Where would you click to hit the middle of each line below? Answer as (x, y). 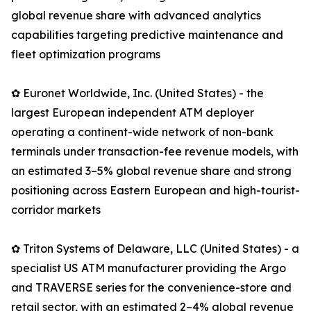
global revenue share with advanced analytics (136, 16)
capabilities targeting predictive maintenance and (147, 35)
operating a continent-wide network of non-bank (142, 132)
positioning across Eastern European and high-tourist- (155, 191)
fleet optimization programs (86, 54)
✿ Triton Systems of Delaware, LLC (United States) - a (155, 249)
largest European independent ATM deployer (133, 113)
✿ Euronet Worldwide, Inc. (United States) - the (137, 93)
